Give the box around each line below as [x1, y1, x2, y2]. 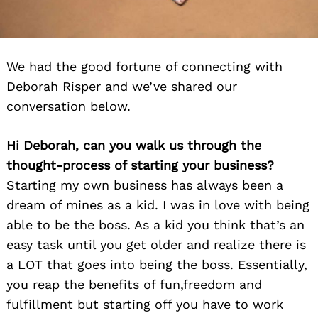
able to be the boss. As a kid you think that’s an [6, 217, 305, 233]
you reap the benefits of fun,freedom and [6, 277, 262, 292]
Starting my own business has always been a [6, 177, 283, 193]
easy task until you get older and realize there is [6, 237, 306, 253]
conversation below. [6, 99, 131, 114]
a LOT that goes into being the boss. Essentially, [6, 257, 307, 273]
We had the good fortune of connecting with [6, 59, 283, 75]
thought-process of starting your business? [6, 158, 274, 173]
